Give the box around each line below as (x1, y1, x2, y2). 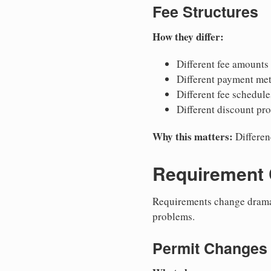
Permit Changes (152, 237, 267, 259)
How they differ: (152, 28, 224, 44)
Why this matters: (152, 128, 233, 144)
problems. (152, 209, 195, 223)
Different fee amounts (177, 56, 269, 71)
